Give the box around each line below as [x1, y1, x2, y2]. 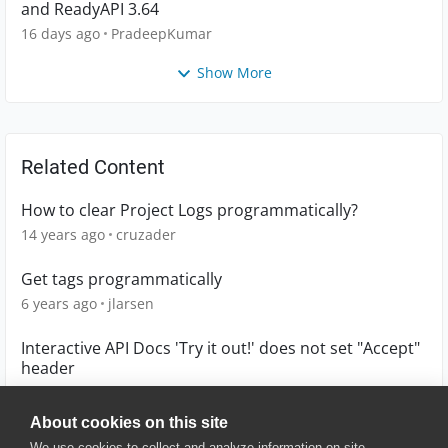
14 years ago [21, 225, 105, 245]
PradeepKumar [111, 23, 212, 43]
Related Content [21, 155, 165, 180]
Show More [197, 62, 272, 82]
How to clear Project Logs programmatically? [21, 199, 358, 222]
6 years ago [21, 294, 97, 314]
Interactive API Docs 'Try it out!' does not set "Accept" [21, 337, 420, 360]
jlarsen [108, 294, 154, 314]
